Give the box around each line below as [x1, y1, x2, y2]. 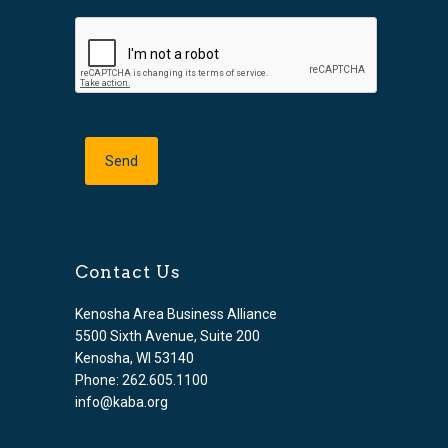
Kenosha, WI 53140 [74, 349, 194, 366]
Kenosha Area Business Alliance [74, 305, 277, 322]
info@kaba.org [74, 393, 168, 410]
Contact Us [74, 261, 181, 282]
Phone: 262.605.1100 [74, 371, 208, 388]
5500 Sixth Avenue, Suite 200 [74, 327, 260, 344]
